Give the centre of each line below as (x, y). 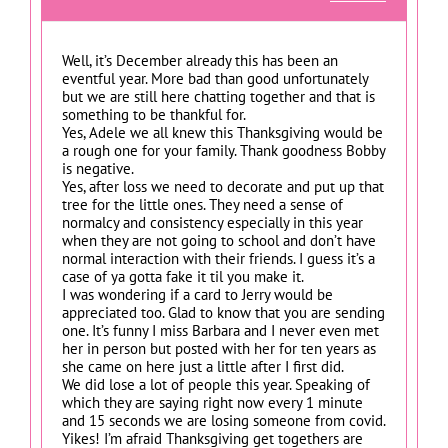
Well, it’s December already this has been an (200, 60)
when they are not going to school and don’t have (219, 240)
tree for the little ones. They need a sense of (202, 204)
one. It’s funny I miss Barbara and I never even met (220, 330)
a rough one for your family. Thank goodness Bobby (223, 150)
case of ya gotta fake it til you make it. (183, 276)
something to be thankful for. (154, 114)
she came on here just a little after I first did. (203, 366)
